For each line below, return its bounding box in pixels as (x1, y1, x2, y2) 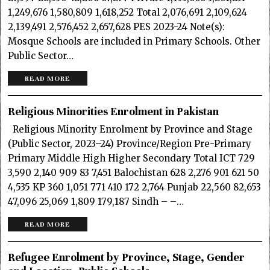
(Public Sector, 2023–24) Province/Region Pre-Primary (8, 137, 252, 149)
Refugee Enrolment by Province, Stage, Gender (8, 250, 245, 264)
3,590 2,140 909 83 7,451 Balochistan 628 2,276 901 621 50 (8, 166, 260, 178)
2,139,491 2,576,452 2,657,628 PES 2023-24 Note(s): (8, 20, 225, 33)
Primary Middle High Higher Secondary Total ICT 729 (8, 152, 256, 164)
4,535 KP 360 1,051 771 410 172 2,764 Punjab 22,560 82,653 (8, 181, 262, 193)
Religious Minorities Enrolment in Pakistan (8, 104, 219, 118)
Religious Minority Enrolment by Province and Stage (8, 123, 253, 135)
